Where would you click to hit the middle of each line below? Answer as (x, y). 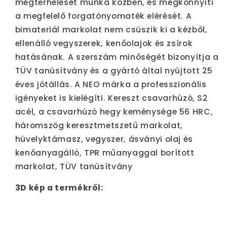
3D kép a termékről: (59, 188)
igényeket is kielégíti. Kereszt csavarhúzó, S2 (111, 98)
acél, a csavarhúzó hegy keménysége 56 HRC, (114, 111)
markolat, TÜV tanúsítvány (74, 166)
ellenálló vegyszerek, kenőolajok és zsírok (104, 43)
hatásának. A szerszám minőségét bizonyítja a (117, 57)
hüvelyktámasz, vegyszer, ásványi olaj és (104, 139)
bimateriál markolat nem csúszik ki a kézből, (111, 29)
